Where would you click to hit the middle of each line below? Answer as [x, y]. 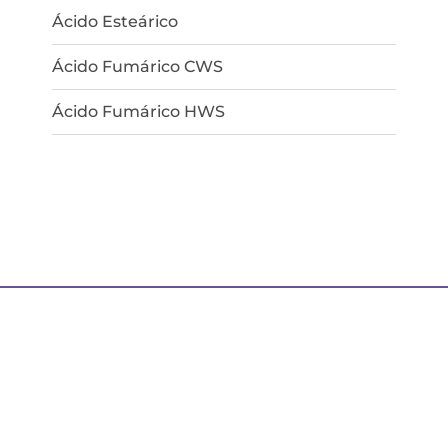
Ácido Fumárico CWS [138, 66]
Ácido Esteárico [115, 21]
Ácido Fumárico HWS [139, 111]
